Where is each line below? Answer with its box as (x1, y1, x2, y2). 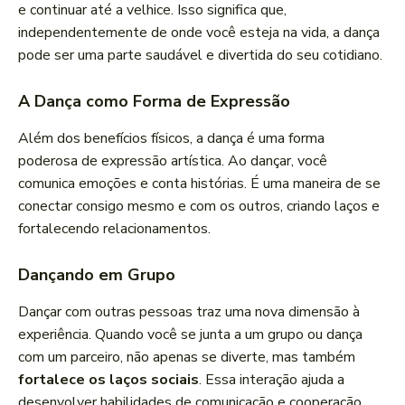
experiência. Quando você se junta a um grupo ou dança (18, 325, 363, 345)
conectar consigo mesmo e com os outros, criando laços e (18, 196, 380, 217)
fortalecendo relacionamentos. (18, 219, 211, 240)
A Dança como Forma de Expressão (18, 90, 290, 113)
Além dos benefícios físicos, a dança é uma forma (18, 128, 325, 149)
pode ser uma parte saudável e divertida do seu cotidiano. (18, 45, 382, 66)
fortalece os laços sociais (18, 370, 199, 391)
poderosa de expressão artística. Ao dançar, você (18, 151, 327, 172)
